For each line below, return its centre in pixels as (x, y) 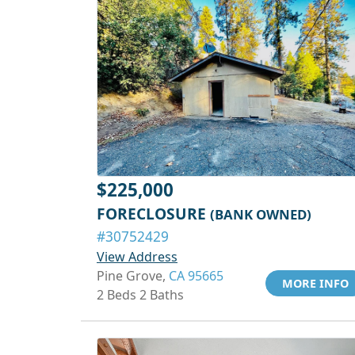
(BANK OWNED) (261, 214)
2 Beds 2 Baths (140, 295)
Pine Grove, (133, 276)
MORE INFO (315, 283)
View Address (137, 257)
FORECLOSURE (153, 214)
